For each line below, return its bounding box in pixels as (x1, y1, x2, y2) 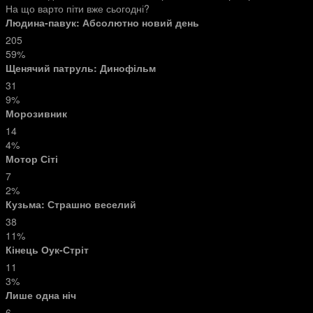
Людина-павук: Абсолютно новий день (6, 15, 199, 29)
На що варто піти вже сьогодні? (6, 1, 150, 15)
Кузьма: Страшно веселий (6, 197, 136, 211)
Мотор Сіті (6, 152, 58, 166)
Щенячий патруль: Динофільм (6, 61, 156, 75)
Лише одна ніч (6, 288, 76, 302)
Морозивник (6, 106, 67, 120)
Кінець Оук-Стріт (6, 242, 89, 256)
